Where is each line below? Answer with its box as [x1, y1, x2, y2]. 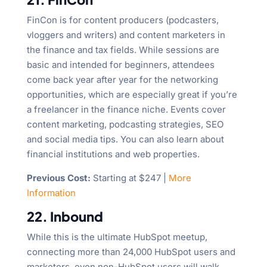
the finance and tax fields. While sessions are [26, 44, 219, 56]
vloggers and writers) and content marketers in [26, 29, 225, 41]
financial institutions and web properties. [26, 148, 200, 160]
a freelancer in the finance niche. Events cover [26, 104, 226, 116]
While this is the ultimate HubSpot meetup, [26, 231, 207, 243]
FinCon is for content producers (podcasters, [26, 14, 219, 26]
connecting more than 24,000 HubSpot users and [26, 246, 235, 258]
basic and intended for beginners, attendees [26, 59, 215, 71]
